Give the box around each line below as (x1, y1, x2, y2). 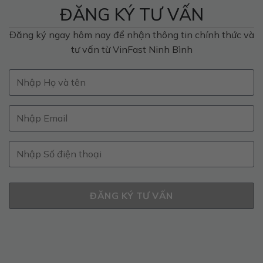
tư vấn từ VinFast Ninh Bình (70, 43, 193, 55)
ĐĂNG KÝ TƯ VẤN (59, 3, 204, 25)
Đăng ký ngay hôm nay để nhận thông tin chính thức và (9, 28, 254, 41)
